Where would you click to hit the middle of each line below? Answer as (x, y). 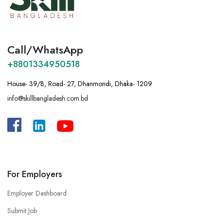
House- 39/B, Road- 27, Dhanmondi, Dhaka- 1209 (80, 84)
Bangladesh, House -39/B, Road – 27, (150, 123)
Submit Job (22, 211)
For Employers (35, 174)
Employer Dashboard (37, 193)
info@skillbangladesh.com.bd (48, 99)
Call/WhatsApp (45, 50)
